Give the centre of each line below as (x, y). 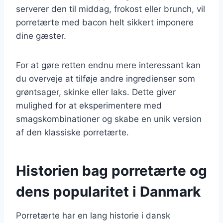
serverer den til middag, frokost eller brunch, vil (111, 9)
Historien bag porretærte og (111, 170)
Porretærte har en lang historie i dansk (93, 215)
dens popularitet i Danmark (108, 191)
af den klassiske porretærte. (72, 132)
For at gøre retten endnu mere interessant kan (108, 65)
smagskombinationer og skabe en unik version (109, 119)
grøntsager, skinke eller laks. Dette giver (96, 92)
